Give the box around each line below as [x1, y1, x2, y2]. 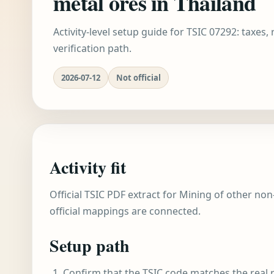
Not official [116, 72, 161, 83]
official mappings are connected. [50, 204, 201, 218]
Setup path [50, 233, 130, 258]
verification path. [53, 42, 131, 55]
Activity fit [50, 155, 126, 180]
